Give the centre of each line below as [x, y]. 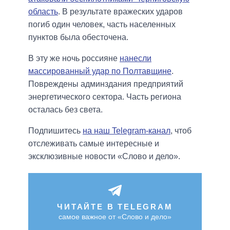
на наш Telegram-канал [127, 131]
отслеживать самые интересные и [94, 144]
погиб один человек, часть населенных [102, 25]
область [43, 12]
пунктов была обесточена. [78, 37]
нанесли [136, 59]
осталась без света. [65, 110]
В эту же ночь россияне [74, 59]
